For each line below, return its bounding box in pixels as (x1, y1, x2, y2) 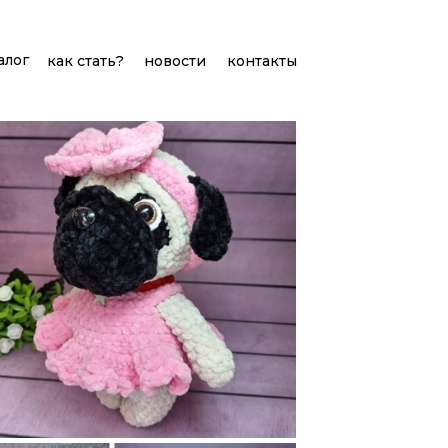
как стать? (47, 52, 124, 70)
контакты (226, 52, 297, 70)
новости (143, 52, 206, 70)
